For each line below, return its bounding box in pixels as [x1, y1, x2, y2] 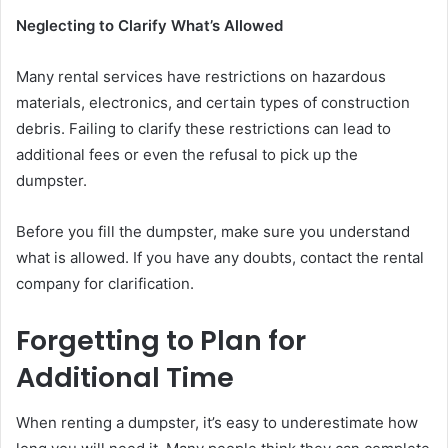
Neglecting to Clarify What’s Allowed [16, 16, 283, 36]
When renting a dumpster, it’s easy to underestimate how [16, 412, 418, 432]
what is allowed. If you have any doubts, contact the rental [16, 248, 424, 268]
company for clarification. [16, 274, 194, 294]
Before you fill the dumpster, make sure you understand [16, 222, 410, 242]
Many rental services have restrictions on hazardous [16, 67, 386, 87]
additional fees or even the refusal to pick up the [16, 145, 358, 165]
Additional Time [16, 359, 234, 397]
